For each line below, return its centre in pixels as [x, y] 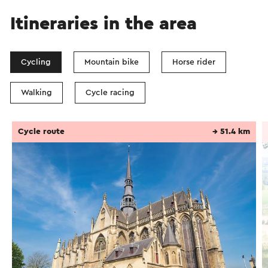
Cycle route [41, 131]
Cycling [36, 62]
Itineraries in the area [103, 23]
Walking [36, 92]
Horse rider [194, 62]
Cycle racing [110, 92]
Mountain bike [112, 62]
